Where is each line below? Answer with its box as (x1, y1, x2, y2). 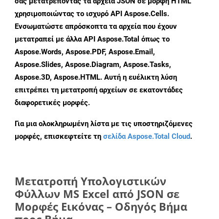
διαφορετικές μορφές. (15, 98, 90, 108)
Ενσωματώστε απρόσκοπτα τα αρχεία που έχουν (15, 22, 177, 31)
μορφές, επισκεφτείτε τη (15, 132, 103, 141)
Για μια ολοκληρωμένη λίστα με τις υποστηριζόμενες (15, 119, 193, 129)
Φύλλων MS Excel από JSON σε (15, 186, 179, 201)
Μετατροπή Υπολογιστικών (15, 174, 166, 189)
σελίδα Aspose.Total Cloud (103, 132, 190, 141)
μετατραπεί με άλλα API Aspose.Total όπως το (15, 35, 170, 44)
